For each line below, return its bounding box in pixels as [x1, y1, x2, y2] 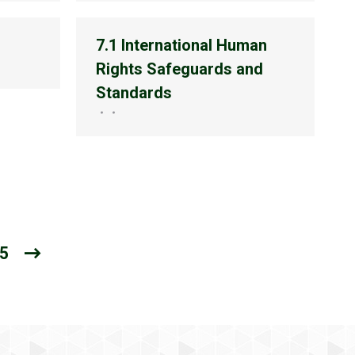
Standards [96, 83, 172, 102]
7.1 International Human [96, 36, 267, 55]
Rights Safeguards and [96, 59, 263, 78]
